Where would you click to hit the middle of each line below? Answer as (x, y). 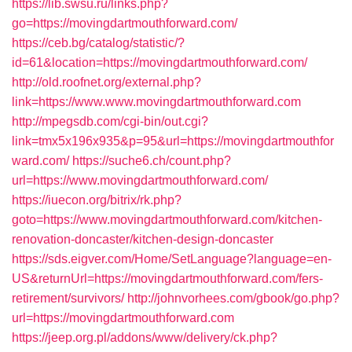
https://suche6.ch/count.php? (152, 161)
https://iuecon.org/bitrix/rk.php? (97, 200)
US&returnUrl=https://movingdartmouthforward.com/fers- (167, 279)
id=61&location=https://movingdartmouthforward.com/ (159, 62)
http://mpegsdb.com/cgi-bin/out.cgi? (110, 121)
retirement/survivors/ (68, 298)
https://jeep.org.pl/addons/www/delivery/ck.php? (145, 337)
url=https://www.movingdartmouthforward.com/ (140, 180)
